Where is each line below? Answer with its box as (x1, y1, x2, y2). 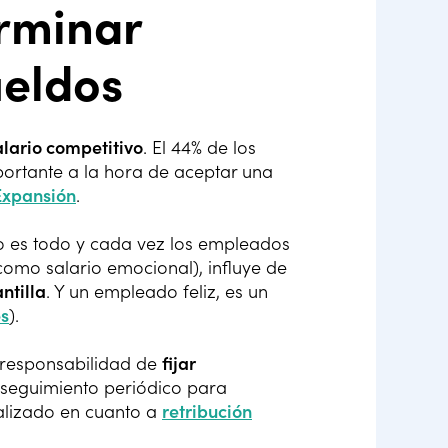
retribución (162, 399, 252, 423)
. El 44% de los (143, 135, 256, 159)
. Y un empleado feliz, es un (46, 279, 268, 303)
